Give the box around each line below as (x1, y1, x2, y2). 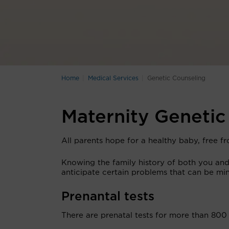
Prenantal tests (61, 191, 154, 203)
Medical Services (88, 75, 139, 81)
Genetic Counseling (147, 75, 205, 81)
